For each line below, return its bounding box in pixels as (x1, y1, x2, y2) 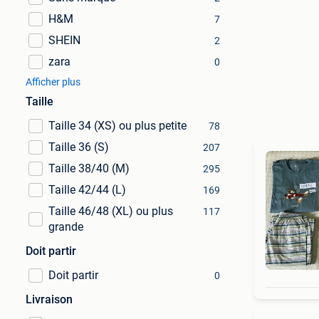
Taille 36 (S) (48, 140, 109, 154)
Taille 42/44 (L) (48, 183, 126, 197)
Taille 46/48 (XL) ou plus (48, 204, 173, 218)
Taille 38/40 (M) (48, 162, 130, 175)
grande (48, 220, 83, 234)
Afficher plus (26, 76, 80, 88)
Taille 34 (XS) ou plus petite (48, 119, 187, 132)
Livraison (26, 293, 73, 306)
